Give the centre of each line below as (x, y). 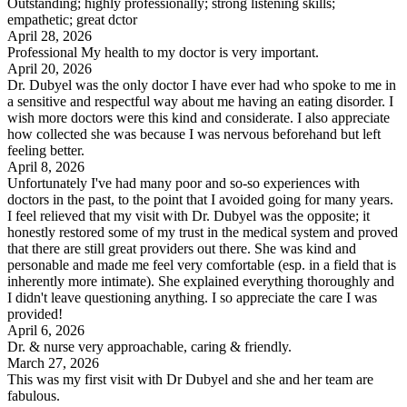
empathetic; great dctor (72, 20)
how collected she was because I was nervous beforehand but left (194, 134)
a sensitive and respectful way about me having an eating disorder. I (200, 102)
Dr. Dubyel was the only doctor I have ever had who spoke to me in (202, 85)
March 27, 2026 (53, 363)
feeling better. (46, 151)
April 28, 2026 (50, 36)
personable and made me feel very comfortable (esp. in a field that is (202, 265)
